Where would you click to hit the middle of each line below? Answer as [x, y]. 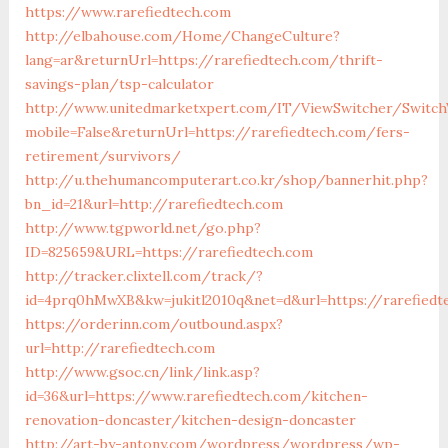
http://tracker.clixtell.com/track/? [143, 275]
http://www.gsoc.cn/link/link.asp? [142, 371]
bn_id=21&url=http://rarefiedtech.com [153, 203]
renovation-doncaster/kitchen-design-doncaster [190, 419]
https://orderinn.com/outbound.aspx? [153, 323]
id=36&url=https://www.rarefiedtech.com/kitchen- [196, 395]
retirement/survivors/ [102, 155]
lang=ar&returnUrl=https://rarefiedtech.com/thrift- [203, 59]
